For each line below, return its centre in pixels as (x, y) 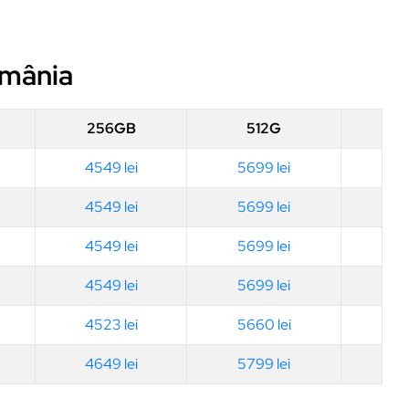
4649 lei (111, 363)
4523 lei (111, 324)
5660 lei (264, 324)
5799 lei (264, 363)
